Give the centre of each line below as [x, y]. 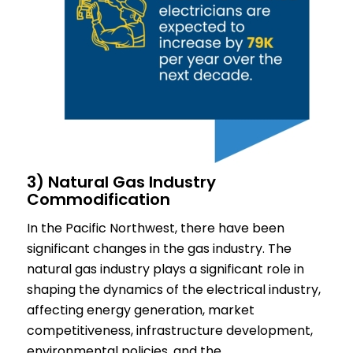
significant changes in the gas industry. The [159, 249]
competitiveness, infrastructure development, [169, 331]
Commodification [98, 199]
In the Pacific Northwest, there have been [155, 229]
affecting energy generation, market [140, 310]
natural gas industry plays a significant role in [165, 269]
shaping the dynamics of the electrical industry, [173, 290]
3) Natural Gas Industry [121, 182]
